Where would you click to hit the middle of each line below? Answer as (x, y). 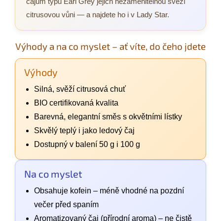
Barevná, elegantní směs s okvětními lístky (108, 116)
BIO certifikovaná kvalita (76, 103)
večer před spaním (66, 204)
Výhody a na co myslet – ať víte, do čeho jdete (110, 46)
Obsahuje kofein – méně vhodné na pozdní (109, 190)
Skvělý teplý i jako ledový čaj (84, 130)
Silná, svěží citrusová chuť (80, 89)
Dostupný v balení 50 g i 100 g (87, 144)
